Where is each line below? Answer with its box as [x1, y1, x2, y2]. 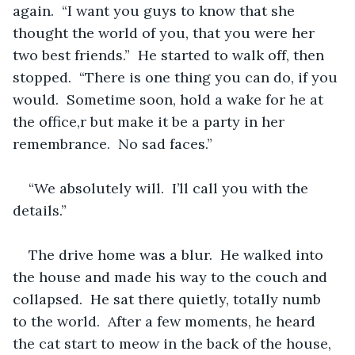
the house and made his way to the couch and [13, 267, 331, 286]
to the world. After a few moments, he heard [13, 311, 319, 330]
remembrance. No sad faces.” [13, 134, 212, 153]
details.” [13, 200, 67, 219]
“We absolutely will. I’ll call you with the [29, 178, 312, 197]
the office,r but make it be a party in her [13, 112, 288, 131]
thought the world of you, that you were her [13, 23, 319, 42]
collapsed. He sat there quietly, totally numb [13, 289, 325, 308]
